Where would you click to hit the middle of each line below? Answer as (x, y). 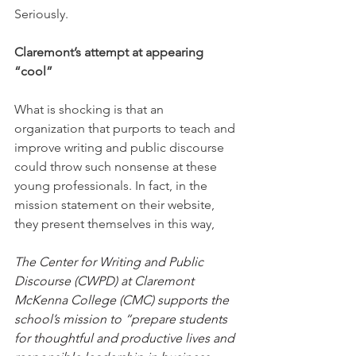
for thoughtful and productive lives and (126, 339)
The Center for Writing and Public (110, 262)
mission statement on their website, (116, 205)
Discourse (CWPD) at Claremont (106, 281)
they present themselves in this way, (114, 224)
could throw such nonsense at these (117, 167)
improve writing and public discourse (121, 148)
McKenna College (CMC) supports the (123, 300)
